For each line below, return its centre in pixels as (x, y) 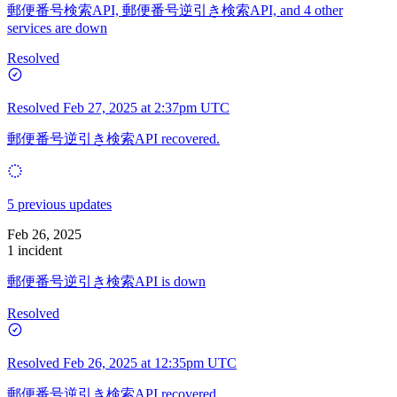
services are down (57, 27)
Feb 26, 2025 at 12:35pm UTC (150, 362)
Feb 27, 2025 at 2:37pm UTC (146, 107)
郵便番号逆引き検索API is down (106, 281)
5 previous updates (59, 204)
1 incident (35, 250)
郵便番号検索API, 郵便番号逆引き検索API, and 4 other (175, 10)
